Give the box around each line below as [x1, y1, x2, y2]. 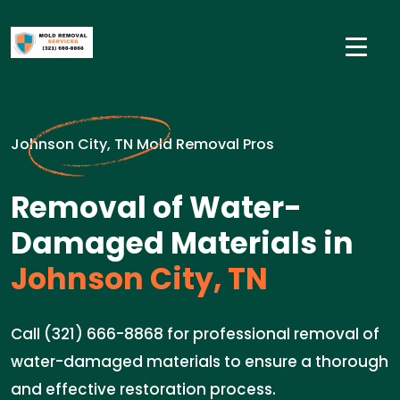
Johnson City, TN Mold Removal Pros [11, 134, 274, 154]
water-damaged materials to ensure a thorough [11, 351, 388, 372]
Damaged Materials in [11, 222, 354, 264]
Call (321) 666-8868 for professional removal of [11, 323, 379, 345]
